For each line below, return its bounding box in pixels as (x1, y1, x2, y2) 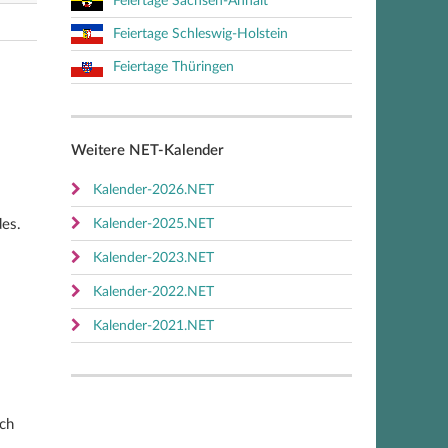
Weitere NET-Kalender (71, 143, 224, 158)
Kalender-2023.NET (93, 251, 214, 265)
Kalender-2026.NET (93, 183, 214, 197)
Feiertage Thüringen (113, 60, 234, 74)
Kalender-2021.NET (93, 319, 214, 333)
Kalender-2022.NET (93, 285, 214, 299)
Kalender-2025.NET (93, 217, 214, 231)
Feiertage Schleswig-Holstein (113, 27, 288, 41)
